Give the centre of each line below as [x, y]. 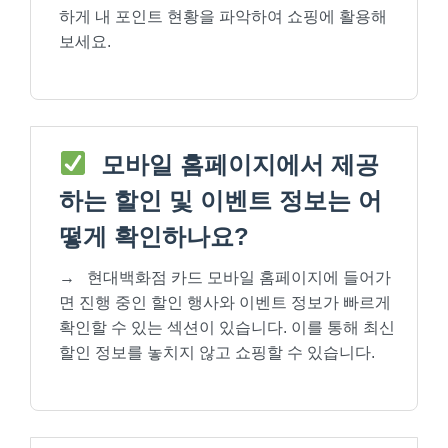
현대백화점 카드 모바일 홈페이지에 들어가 [237, 277]
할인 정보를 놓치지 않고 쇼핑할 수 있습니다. [217, 352]
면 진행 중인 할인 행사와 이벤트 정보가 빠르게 [225, 302]
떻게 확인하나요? [154, 236]
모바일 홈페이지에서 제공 [237, 164]
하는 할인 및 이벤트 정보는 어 [220, 200]
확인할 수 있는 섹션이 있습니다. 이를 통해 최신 [227, 327]
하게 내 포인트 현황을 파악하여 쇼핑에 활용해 [223, 16]
